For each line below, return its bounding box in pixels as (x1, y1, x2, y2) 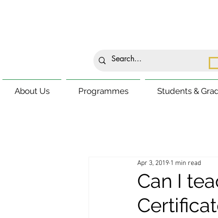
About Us (14, 86, 50, 96)
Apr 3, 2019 (137, 159, 169, 167)
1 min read (170, 159, 201, 167)
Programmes (78, 86, 128, 96)
